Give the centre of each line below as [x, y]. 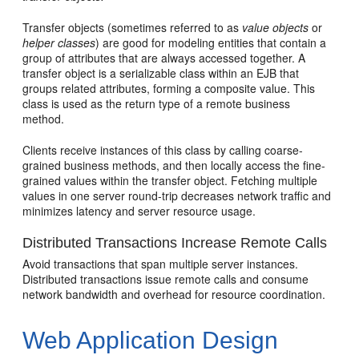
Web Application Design [151, 340]
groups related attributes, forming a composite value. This [169, 88]
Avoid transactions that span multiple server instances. [161, 264]
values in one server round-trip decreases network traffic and [177, 196]
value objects [276, 27]
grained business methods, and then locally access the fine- [174, 165]
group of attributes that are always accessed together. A [164, 58]
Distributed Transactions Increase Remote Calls [175, 243]
